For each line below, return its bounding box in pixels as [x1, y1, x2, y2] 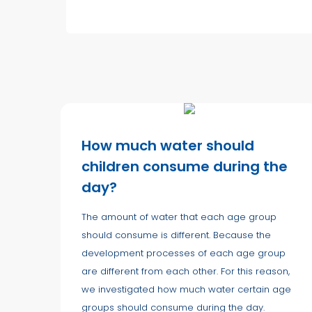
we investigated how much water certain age [81, 282, 291, 296]
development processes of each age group [81, 246, 286, 260]
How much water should [81, 135, 254, 155]
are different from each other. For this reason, [81, 264, 290, 278]
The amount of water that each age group [81, 210, 276, 224]
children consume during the [81, 156, 288, 176]
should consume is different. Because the [81, 228, 271, 242]
